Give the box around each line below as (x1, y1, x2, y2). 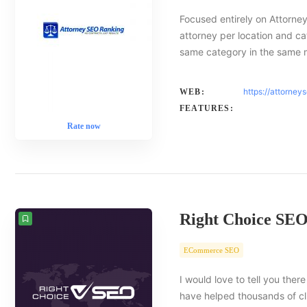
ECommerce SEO (184, 246, 239, 254)
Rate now (66, 121, 101, 131)
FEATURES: (180, 103, 234, 113)
